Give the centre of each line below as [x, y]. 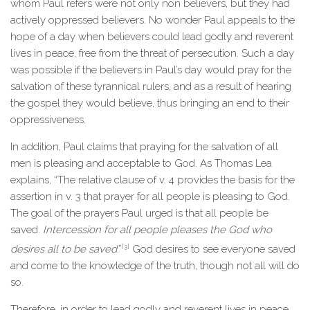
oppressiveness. [48, 120]
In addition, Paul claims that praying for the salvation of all [144, 147]
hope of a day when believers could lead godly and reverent [152, 37]
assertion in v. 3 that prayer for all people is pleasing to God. [150, 197]
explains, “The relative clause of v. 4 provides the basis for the [153, 180]
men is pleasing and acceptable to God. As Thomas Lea [141, 163]
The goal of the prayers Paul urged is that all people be [139, 213]
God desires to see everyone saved [212, 249]
